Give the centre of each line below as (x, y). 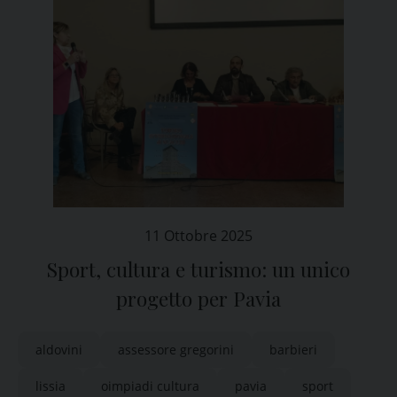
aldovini (59, 350)
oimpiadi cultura (150, 386)
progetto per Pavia (198, 299)
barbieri (293, 350)
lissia (51, 386)
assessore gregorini (176, 350)
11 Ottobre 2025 (198, 236)
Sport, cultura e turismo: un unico (198, 269)
